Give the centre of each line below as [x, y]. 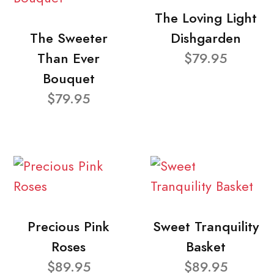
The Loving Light [206, 18]
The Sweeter [68, 38]
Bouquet [68, 78]
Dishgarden [206, 38]
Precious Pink [68, 226]
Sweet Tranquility [206, 226]
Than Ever [68, 58]
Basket [206, 246]
